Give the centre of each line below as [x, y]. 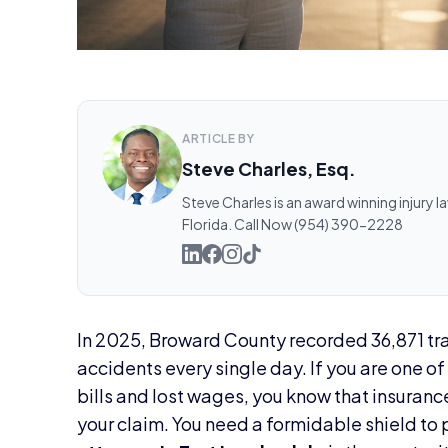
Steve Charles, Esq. [269, 169]
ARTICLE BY [218, 139]
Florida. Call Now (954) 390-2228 [293, 224]
